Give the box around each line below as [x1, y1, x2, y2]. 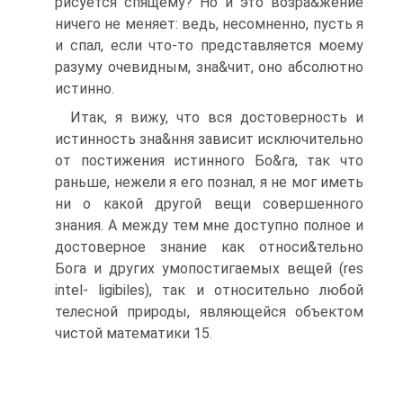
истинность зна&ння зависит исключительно [55, 130, 363, 148]
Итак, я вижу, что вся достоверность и [70, 109, 363, 126]
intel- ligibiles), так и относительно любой [55, 282, 363, 299]
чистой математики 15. [55, 325, 212, 342]
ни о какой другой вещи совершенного [55, 195, 363, 212]
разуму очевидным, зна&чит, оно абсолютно [55, 58, 363, 76]
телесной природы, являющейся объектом [55, 303, 363, 320]
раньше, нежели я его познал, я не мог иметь [55, 174, 363, 191]
